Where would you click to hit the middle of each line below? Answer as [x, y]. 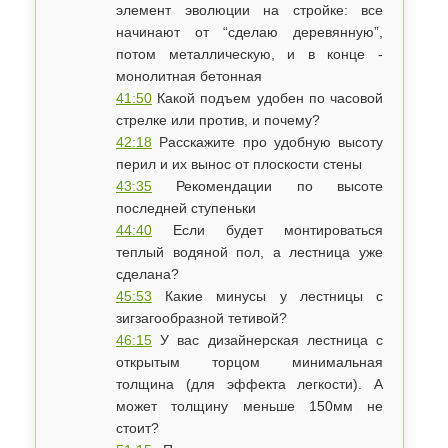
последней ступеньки [186, 208]
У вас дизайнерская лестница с [268, 340]
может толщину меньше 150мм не [250, 406]
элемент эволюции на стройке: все [250, 10]
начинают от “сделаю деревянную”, [250, 32]
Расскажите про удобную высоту [268, 142]
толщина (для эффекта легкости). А [250, 384]
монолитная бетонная [189, 76]
